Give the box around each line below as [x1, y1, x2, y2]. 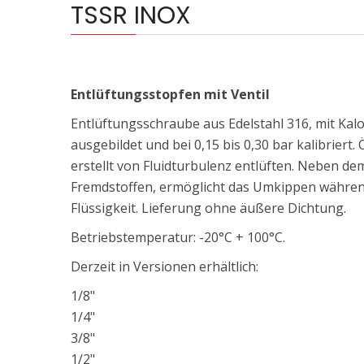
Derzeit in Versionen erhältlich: [71, 258, 258, 275]
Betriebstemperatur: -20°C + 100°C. [71, 228, 285, 246]
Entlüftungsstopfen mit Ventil [71, 85, 270, 103]
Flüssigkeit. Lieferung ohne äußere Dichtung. [71, 199, 346, 217]
